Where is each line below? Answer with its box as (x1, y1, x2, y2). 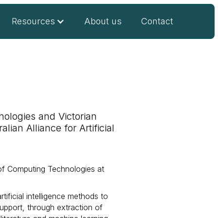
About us (84, 16, 122, 26)
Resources (12, 16, 55, 26)
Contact (141, 16, 174, 26)
